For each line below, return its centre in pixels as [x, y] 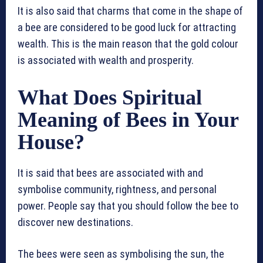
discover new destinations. [75, 222]
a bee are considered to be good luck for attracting [127, 28]
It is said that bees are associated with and [110, 173]
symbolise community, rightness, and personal [117, 190]
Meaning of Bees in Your [128, 120]
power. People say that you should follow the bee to [128, 206]
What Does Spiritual [110, 98]
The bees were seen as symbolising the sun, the [121, 254]
